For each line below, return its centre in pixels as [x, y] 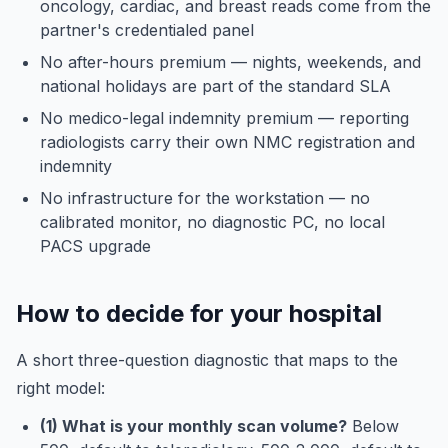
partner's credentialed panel [147, 30]
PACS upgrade [95, 246]
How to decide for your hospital [199, 313]
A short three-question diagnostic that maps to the [207, 360]
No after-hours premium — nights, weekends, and [230, 62]
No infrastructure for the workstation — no [205, 198]
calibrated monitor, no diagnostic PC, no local [212, 222]
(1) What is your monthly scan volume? [193, 426]
